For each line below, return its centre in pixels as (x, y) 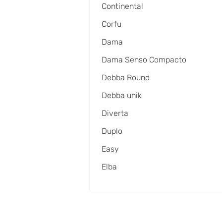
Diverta (115, 113)
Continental (122, 6)
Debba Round (126, 77)
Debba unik (122, 95)
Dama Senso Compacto (144, 59)
